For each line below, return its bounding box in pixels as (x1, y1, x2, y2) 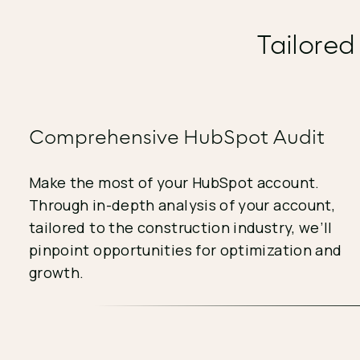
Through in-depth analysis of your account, (28, 195, 336, 215)
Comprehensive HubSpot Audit (28, 123, 325, 149)
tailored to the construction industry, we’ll (28, 218, 333, 237)
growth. (28, 263, 84, 282)
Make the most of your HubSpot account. (28, 173, 320, 192)
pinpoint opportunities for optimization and (28, 240, 342, 260)
